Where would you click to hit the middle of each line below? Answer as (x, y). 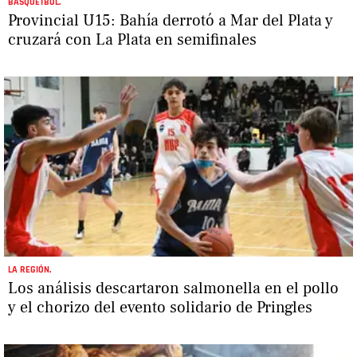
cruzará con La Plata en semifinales (132, 40)
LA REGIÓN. (29, 270)
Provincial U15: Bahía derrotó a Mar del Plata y (171, 21)
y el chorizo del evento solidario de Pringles (160, 308)
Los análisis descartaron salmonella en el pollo (173, 289)
